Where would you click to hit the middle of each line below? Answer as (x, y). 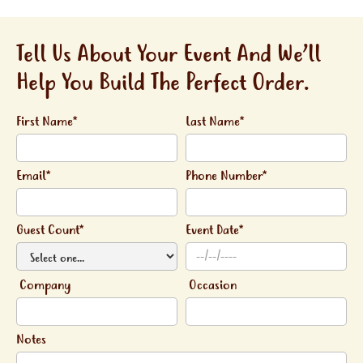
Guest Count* (50, 231)
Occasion (211, 286)
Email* (33, 176)
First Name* (47, 122)
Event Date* (214, 231)
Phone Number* (226, 176)
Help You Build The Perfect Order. (162, 83)
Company (43, 286)
